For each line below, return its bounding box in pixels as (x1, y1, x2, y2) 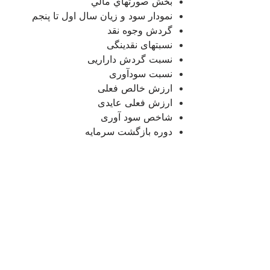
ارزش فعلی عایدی (98, 96, 172, 108)
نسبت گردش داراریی (87, 52, 172, 65)
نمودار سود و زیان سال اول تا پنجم (32, 9, 172, 22)
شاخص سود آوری (101, 110, 172, 123)
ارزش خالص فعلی (98, 81, 172, 94)
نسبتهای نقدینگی (107, 38, 172, 51)
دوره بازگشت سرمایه (85, 125, 172, 137)
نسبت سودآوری (109, 67, 172, 80)
